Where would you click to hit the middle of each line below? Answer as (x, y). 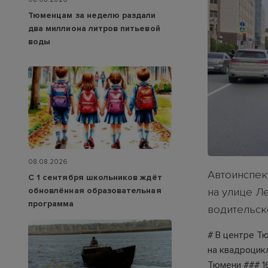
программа (51, 203)
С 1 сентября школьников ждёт (95, 177)
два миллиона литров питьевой (94, 29)
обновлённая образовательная (95, 190)
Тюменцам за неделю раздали (92, 16)
